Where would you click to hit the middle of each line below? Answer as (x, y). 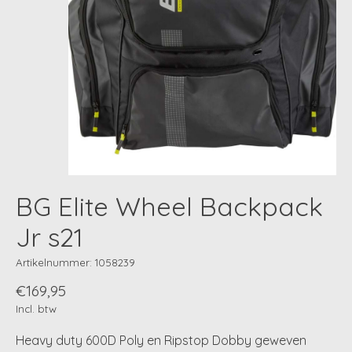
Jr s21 (49, 237)
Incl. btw (36, 309)
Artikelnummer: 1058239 (75, 262)
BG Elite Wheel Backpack (169, 207)
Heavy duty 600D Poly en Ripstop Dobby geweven (161, 341)
